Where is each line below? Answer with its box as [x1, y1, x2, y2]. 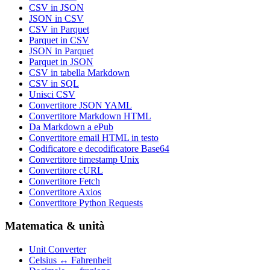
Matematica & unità [5, 219, 105, 233]
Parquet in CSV [29, 34, 89, 45]
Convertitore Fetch [29, 175, 100, 186]
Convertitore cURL [29, 165, 103, 175]
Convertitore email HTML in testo [29, 132, 159, 143]
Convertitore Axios [29, 186, 101, 197]
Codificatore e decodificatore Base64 [29, 143, 169, 154]
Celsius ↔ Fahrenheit [29, 255, 111, 266]
